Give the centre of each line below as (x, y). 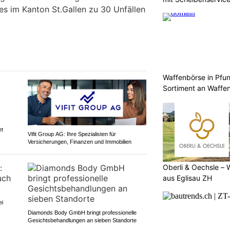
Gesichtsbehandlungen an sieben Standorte (82, 220)
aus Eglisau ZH (187, 178)
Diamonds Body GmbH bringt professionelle (82, 212)
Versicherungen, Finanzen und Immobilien (79, 141)
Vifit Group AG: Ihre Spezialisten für (72, 134)
